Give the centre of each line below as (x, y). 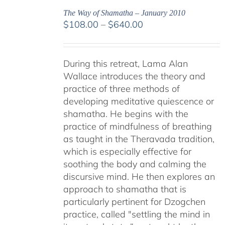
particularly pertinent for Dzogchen (134, 202)
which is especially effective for (127, 151)
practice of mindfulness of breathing (137, 126)
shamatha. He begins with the (126, 114)
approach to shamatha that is (125, 189)
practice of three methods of (121, 89)
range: (155, 36)
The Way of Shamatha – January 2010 (124, 13)
